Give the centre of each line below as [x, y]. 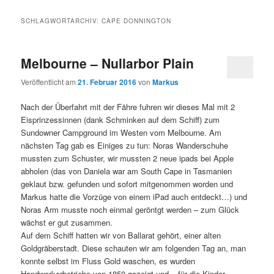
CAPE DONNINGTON [137, 20]
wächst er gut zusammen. [67, 223]
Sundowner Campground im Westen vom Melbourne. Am [121, 133]
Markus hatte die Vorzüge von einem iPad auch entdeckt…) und [134, 197]
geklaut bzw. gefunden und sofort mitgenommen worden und [127, 184]
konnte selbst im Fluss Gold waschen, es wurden [108, 261]
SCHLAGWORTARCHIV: [61, 20]
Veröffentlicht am [50, 82]
